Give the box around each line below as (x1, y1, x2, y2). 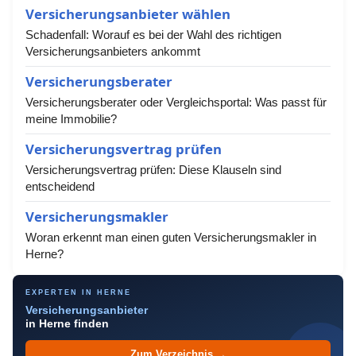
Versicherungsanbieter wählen (25, 5, 230, 23)
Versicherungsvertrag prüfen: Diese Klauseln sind (25, 163, 281, 176)
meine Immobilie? (25, 112, 117, 126)
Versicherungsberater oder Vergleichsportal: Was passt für (25, 95, 327, 109)
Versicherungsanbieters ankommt (25, 44, 200, 58)
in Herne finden (25, 318, 109, 330)
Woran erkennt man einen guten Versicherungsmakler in (25, 230, 316, 244)
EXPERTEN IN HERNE (25, 288, 131, 296)
